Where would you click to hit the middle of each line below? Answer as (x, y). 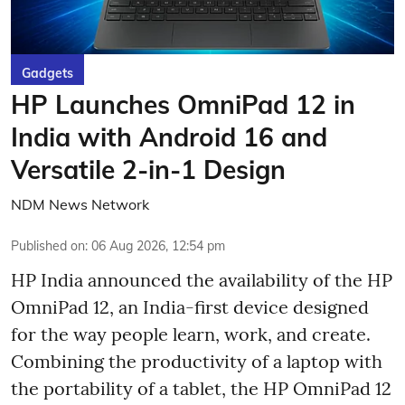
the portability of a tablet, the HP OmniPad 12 (201, 388)
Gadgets (47, 73)
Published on (48, 246)
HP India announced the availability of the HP (202, 280)
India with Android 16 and (169, 137)
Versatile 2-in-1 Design (148, 170)
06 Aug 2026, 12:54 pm (158, 246)
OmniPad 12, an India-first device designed (190, 307)
